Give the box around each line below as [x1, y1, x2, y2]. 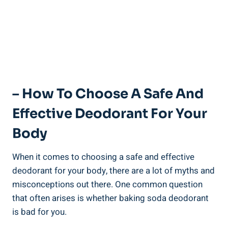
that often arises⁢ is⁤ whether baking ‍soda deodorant [12, 192, 209, 205]
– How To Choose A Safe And [12, 85, 204, 103]
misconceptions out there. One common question [12, 178, 203, 191]
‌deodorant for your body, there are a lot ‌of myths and [12, 164, 215, 178]
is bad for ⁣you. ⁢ [12, 206, 69, 219]
